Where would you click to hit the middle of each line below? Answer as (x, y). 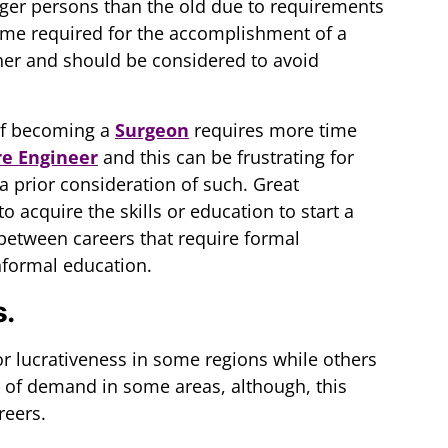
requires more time (273, 130)
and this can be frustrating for (226, 157)
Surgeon (152, 130)
